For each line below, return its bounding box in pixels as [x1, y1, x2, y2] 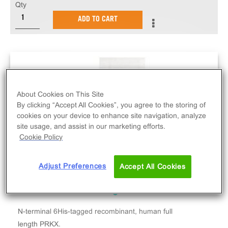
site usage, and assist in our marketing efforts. [17, 122, 166, 131]
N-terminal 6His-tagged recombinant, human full [18, 207, 173, 215]
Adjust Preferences [39, 162, 106, 170]
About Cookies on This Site [17, 90, 104, 99]
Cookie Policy [19, 133, 63, 141]
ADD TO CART [78, 16, 118, 23]
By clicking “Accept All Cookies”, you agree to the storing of [17, 101, 206, 109]
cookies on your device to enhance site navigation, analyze [17, 111, 207, 120]
